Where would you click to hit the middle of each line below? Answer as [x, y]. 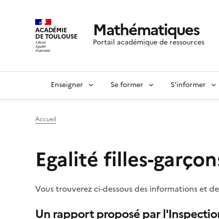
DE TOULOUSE [56, 36]
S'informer [188, 85]
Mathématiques [146, 30]
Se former [127, 85]
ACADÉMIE [51, 30]
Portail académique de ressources [148, 43]
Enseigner [67, 85]
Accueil [46, 120]
